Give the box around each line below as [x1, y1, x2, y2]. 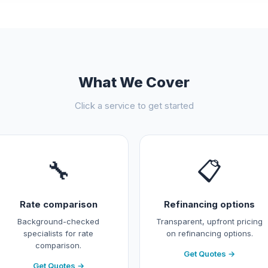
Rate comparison [19, 199, 98, 210]
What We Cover [78, 74, 190, 91]
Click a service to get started [74, 100, 194, 111]
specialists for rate [23, 229, 94, 238]
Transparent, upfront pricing [156, 217, 263, 226]
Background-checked [17, 217, 100, 226]
